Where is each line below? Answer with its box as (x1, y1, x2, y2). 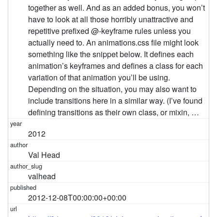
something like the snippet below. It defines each (28, 48, 194, 60)
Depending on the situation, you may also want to (28, 83, 197, 94)
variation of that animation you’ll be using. (28, 71, 170, 83)
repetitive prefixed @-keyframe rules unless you (28, 25, 191, 36)
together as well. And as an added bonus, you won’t (28, 1, 205, 13)
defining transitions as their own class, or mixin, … (28, 106, 200, 118)
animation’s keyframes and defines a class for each (28, 60, 203, 71)
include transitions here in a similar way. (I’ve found (28, 94, 203, 106)
